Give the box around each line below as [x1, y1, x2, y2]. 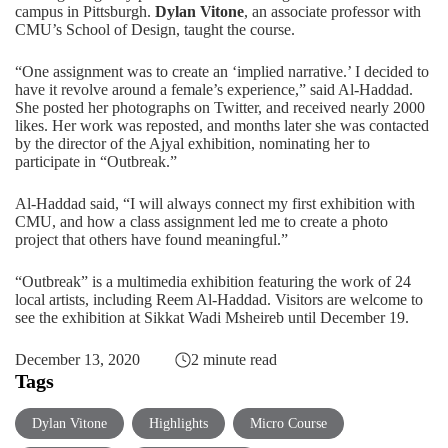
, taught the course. [176, 21, 295, 39]
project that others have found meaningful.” [15, 231, 288, 249]
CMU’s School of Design [15, 21, 176, 39]
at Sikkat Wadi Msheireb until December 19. [125, 309, 409, 327]
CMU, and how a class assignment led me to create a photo [15, 213, 388, 231]
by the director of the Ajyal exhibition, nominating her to [15, 135, 370, 153]
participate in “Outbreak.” [15, 153, 177, 171]
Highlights [149, 416, 208, 432]
